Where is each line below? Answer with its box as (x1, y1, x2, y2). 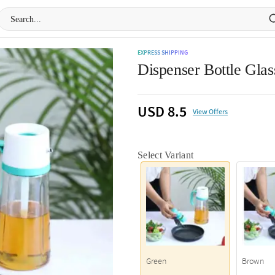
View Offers (193, 107, 228, 117)
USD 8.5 (137, 101, 187, 123)
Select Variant (137, 150, 194, 160)
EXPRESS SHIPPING (137, 48, 188, 57)
